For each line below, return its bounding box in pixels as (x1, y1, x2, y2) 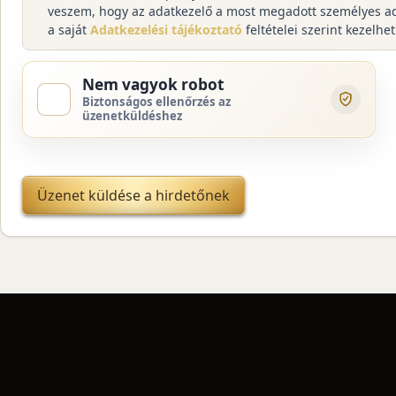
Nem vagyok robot (82, 73, 225, 95)
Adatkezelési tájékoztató (90, 21, 242, 39)
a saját (48, 21, 90, 39)
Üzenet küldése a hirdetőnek (37, 185, 230, 205)
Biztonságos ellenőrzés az (82, 94, 232, 110)
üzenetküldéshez (82, 108, 183, 125)
